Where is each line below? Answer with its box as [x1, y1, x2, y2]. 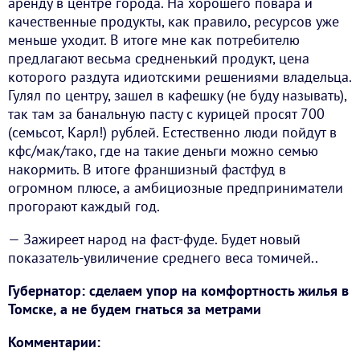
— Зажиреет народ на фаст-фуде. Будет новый [8, 230, 301, 249]
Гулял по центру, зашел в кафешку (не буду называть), [8, 86, 346, 105]
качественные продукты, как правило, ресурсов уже [8, 12, 339, 31]
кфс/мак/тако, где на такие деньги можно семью [8, 141, 318, 161]
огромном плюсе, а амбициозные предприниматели [8, 178, 343, 198]
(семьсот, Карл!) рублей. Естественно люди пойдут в [8, 123, 337, 142]
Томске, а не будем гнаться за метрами [8, 300, 261, 319]
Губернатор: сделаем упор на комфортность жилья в [8, 281, 349, 301]
